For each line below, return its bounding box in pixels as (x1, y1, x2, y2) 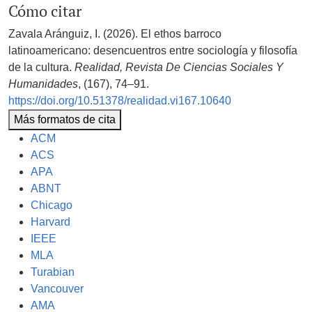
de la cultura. (8, 61, 75, 74)
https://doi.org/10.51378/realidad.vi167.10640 (8, 95, 231, 107)
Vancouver (31, 283, 84, 295)
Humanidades (8, 78, 78, 91)
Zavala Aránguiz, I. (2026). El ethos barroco (8, 28, 221, 40)
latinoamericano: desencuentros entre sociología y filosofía (8, 45, 297, 57)
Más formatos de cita (14, 114, 116, 126)
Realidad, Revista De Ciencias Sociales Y (75, 61, 283, 74)
